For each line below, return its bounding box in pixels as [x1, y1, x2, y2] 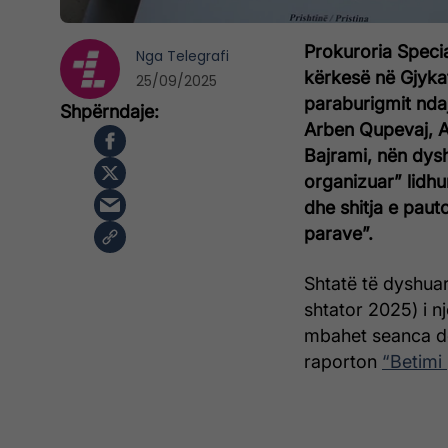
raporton [304, 351, 382, 373]
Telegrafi [167, 46, 229, 67]
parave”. [304, 223, 373, 245]
